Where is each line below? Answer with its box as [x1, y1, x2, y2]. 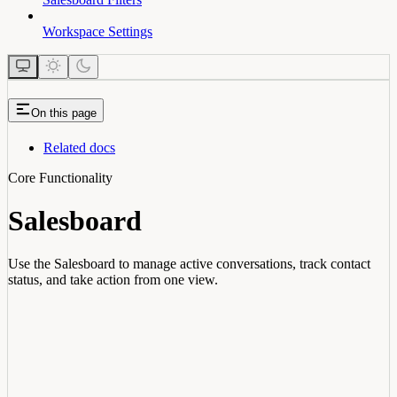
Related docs [43, 139, 115, 155]
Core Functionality [8, 169, 113, 185]
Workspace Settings [43, 23, 152, 39]
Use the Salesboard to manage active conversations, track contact [8, 256, 370, 272]
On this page [31, 105, 97, 120]
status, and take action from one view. [8, 272, 218, 288]
